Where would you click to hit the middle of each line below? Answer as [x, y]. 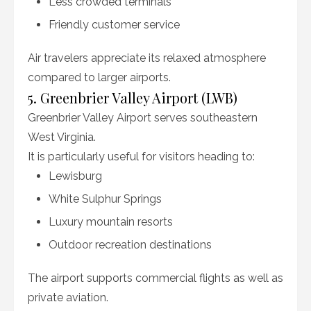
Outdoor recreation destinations [130, 245]
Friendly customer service [114, 25]
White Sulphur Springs [105, 199]
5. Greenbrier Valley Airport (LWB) [133, 98]
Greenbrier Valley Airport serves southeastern [143, 118]
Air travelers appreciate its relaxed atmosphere [147, 58]
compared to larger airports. [99, 77]
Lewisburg [75, 176]
